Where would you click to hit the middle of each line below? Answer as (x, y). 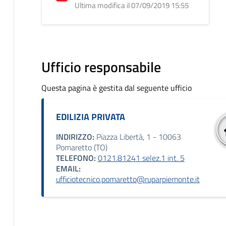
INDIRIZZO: (75, 136)
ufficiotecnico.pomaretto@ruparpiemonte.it (128, 179)
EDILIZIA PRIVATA (90, 117)
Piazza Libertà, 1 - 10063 (137, 136)
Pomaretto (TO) (81, 147)
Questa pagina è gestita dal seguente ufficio (116, 88)
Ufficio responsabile (101, 67)
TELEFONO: (76, 158)
